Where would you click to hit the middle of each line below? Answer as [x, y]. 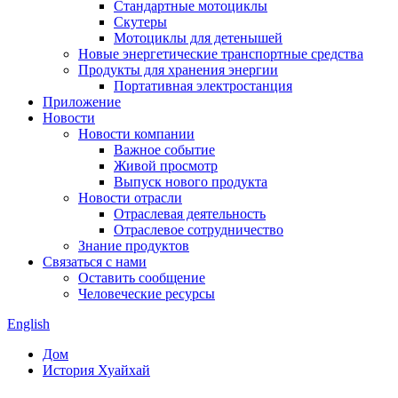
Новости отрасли [130, 198]
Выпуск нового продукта [191, 182]
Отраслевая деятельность [190, 214]
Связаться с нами [95, 262]
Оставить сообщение [142, 278]
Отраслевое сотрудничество [199, 230]
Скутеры [140, 22]
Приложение [82, 102]
